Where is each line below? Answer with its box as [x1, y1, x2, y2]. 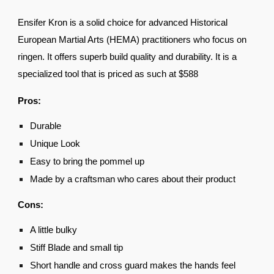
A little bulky [30, 225, 78, 235]
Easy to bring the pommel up [30, 157, 145, 166]
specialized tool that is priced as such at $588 [18, 69, 199, 79]
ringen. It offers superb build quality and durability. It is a [18, 52, 237, 62]
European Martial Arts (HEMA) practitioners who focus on [18, 35, 247, 45]
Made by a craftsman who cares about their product [30, 174, 236, 184]
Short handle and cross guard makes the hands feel [30, 261, 236, 270]
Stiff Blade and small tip [30, 243, 124, 253]
